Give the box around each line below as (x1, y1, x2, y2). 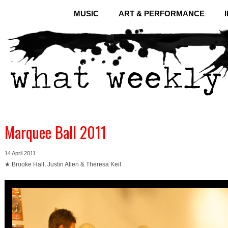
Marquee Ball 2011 (5, 121, 106, 144)
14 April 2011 (5, 150, 36, 156)
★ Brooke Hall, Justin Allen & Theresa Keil (5, 161, 121, 168)
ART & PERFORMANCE (119, 9, 205, 18)
